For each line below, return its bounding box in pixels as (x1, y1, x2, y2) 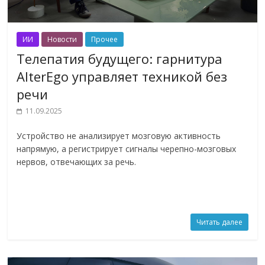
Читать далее (196, 216, 243, 227)
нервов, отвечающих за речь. (17, 156, 137, 167)
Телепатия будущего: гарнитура (17, 49, 223, 67)
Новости (47, 34, 77, 44)
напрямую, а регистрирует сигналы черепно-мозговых (17, 143, 237, 154)
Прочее (91, 34, 118, 44)
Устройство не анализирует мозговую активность (17, 130, 221, 141)
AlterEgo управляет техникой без (17, 67, 228, 85)
